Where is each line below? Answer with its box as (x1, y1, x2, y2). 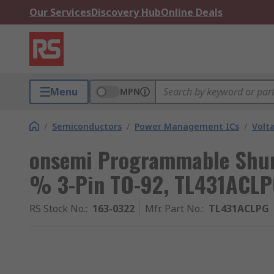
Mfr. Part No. (145, 202, 202, 215)
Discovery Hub (91, 6, 161, 19)
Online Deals (161, 6, 223, 19)
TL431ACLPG (209, 202, 269, 215)
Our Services (29, 6, 91, 19)
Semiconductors (52, 120, 122, 132)
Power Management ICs (135, 120, 239, 132)
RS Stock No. (29, 202, 86, 215)
